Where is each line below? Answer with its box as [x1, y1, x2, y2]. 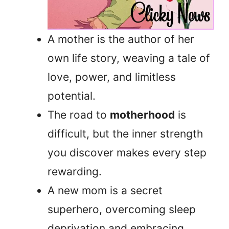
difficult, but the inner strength [48, 127, 203, 141]
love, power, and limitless [48, 71, 176, 84]
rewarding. [48, 165, 102, 178]
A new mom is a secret [48, 184, 163, 197]
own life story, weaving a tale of [48, 52, 210, 65]
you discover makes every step [48, 146, 207, 159]
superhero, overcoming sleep [48, 203, 196, 216]
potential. [48, 89, 96, 103]
